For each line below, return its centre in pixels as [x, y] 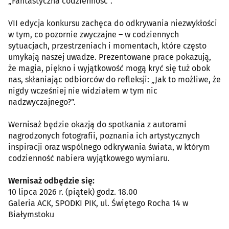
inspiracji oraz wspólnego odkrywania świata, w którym [109, 147]
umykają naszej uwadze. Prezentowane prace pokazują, [110, 57]
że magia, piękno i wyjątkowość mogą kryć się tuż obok [109, 68]
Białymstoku [31, 214]
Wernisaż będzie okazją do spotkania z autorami [97, 124]
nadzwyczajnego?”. [42, 102]
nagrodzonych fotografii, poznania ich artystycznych [104, 135]
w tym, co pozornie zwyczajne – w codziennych [94, 34]
